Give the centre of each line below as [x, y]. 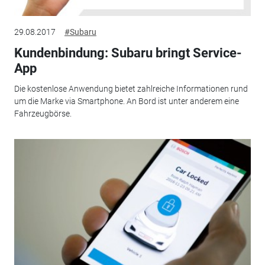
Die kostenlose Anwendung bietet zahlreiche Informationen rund [131, 88]
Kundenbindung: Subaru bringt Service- [128, 53]
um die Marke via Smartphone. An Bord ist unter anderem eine [126, 101]
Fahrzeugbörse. [43, 113]
